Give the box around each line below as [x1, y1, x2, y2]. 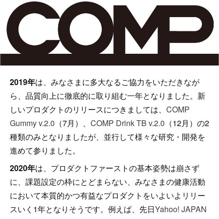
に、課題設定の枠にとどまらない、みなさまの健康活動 [10, 176, 205, 188]
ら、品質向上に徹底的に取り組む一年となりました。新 [10, 90, 205, 102]
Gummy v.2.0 [10, 117, 55, 129]
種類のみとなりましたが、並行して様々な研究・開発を [10, 131, 205, 143]
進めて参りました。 [10, 145, 80, 156]
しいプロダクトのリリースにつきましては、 [10, 104, 166, 115]
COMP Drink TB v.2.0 [90, 117, 165, 129]
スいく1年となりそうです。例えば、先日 [10, 203, 155, 215]
